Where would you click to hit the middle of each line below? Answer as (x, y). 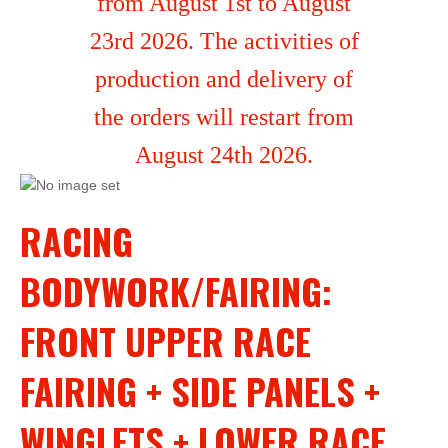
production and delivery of (224, 79)
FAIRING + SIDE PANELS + (200, 390)
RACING (76, 240)
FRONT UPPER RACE (165, 340)
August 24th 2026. (224, 155)
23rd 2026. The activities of (224, 41)
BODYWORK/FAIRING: (176, 290)
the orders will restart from (224, 117)
